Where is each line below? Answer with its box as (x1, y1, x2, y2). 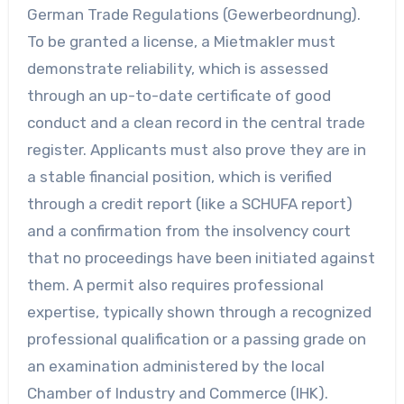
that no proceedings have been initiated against (26, 248, 375, 267)
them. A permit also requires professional (26, 275, 324, 294)
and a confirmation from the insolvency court (26, 221, 351, 240)
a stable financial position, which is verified (26, 167, 332, 186)
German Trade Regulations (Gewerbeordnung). (26, 5, 361, 23)
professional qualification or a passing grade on (26, 329, 366, 348)
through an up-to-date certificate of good (26, 86, 331, 105)
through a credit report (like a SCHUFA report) (26, 194, 353, 213)
